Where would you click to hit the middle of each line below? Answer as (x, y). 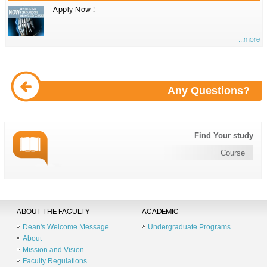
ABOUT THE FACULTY (53, 212)
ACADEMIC (160, 212)
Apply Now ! (74, 10)
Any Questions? (208, 91)
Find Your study (224, 136)
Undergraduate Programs (189, 227)
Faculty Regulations (55, 261)
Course (233, 153)
